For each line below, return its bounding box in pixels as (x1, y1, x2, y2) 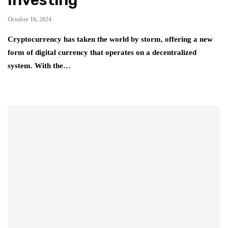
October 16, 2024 (8, 15, 51, 23)
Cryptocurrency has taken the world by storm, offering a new (8, 35, 213, 43)
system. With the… (8, 61, 71, 70)
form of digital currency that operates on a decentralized (8, 48, 196, 56)
